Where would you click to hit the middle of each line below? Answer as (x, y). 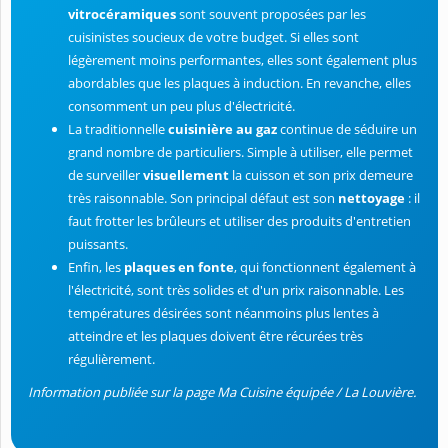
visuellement (187, 175)
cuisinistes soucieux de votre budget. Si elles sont (213, 37)
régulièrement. (111, 359)
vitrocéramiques (123, 14)
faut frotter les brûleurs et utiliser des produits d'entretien (239, 221)
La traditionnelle (118, 129)
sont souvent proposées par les (272, 14)
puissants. (98, 244)
